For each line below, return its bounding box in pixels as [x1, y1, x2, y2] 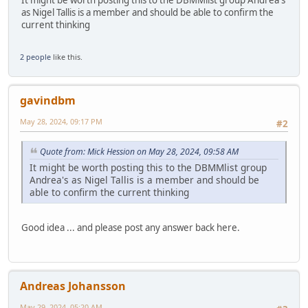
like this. [51, 51, 82, 62]
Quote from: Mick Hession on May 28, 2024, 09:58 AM [40, 146, 239, 158]
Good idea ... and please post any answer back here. [21, 221, 240, 234]
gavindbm [20, 92, 76, 108]
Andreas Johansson [20, 278, 126, 294]
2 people [20, 51, 51, 62]
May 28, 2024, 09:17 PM [20, 115, 102, 126]
